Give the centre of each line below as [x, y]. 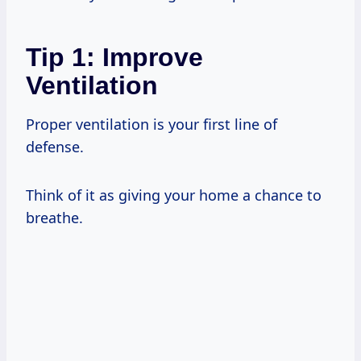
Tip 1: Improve [114, 57]
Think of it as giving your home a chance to [174, 195]
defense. [55, 146]
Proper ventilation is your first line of [151, 124]
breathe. [54, 217]
